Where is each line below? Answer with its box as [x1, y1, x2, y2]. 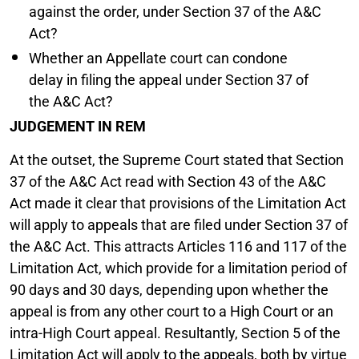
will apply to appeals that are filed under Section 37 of [10, 216, 348, 233]
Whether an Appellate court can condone [29, 49, 288, 67]
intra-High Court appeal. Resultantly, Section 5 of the [10, 324, 341, 341]
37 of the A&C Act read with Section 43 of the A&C [10, 172, 326, 190]
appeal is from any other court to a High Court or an [10, 302, 333, 320]
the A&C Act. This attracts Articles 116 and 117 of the [10, 237, 347, 255]
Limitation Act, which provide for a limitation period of [10, 259, 347, 276]
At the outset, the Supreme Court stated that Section [10, 151, 344, 168]
